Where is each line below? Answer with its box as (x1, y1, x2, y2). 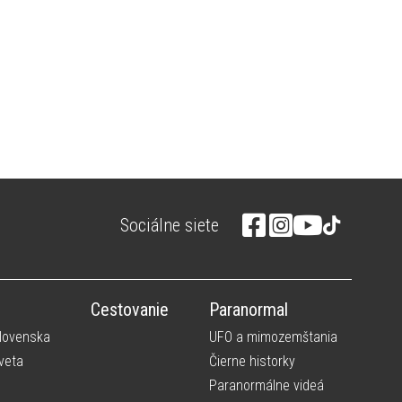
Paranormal (209, 299, 288, 320)
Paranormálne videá (209, 377, 324, 394)
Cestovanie (91, 299, 169, 320)
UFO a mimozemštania (209, 328, 337, 345)
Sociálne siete (120, 214, 219, 236)
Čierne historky (209, 353, 295, 370)
